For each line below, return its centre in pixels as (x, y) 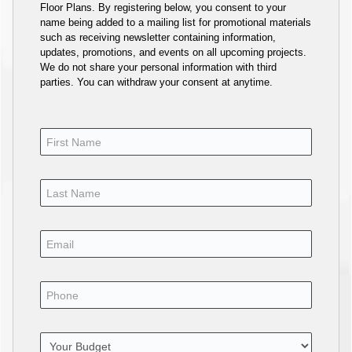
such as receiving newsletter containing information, (158, 38)
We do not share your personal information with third (159, 68)
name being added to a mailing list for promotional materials (176, 23)
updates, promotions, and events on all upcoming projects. (174, 53)
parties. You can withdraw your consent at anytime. (157, 82)
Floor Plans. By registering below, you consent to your (163, 8)
